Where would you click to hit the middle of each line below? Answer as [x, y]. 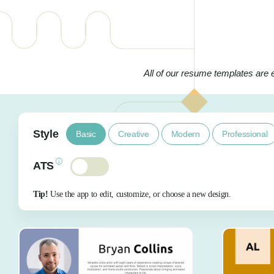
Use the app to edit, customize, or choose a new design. [139, 194]
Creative [133, 134]
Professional [245, 134]
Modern [185, 134]
